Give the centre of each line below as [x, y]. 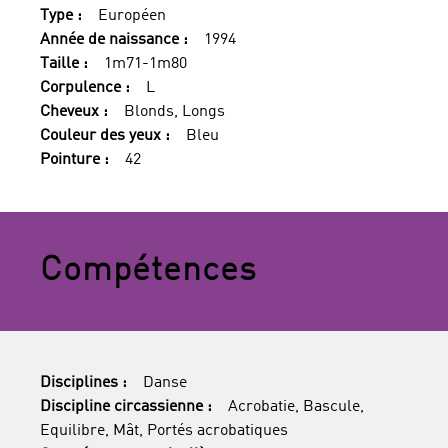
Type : [61, 16]
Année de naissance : [114, 40]
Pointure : [74, 160]
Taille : [64, 64]
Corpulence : [85, 88]
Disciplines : [83, 383]
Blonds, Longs [174, 112]
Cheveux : [74, 112]
